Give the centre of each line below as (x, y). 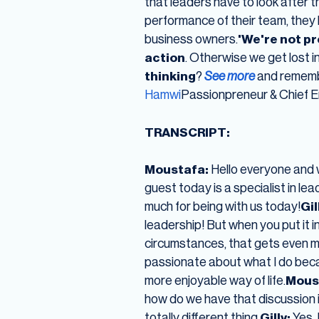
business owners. (191, 39)
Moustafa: (177, 169)
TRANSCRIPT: (187, 132)
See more (229, 76)
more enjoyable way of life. (215, 281)
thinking (170, 76)
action (164, 58)
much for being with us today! (222, 206)
